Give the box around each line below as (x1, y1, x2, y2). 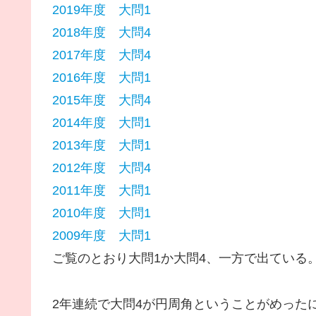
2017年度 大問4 (52, 48, 151, 63)
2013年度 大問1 (52, 138, 151, 153)
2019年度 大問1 (52, 3, 151, 18)
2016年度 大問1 (52, 71, 151, 85)
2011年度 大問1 (52, 183, 151, 198)
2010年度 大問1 (52, 206, 151, 221)
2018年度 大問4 (52, 25, 151, 40)
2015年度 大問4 (52, 93, 151, 108)
